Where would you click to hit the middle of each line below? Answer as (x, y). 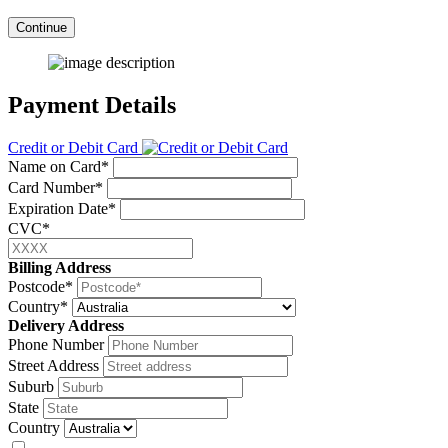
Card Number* (55, 188)
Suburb (31, 387)
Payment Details (92, 105)
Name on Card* (58, 167)
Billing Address (59, 268)
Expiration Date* (62, 209)
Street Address (53, 366)
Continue (41, 28)
